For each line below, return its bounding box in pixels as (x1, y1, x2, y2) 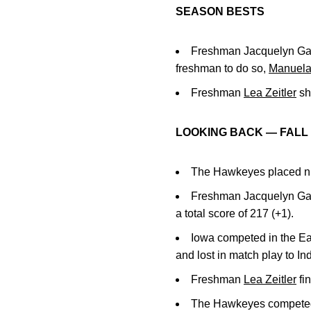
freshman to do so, (176, 62, 269, 74)
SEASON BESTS (176, 6, 264, 17)
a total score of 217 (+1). (176, 208, 294, 219)
